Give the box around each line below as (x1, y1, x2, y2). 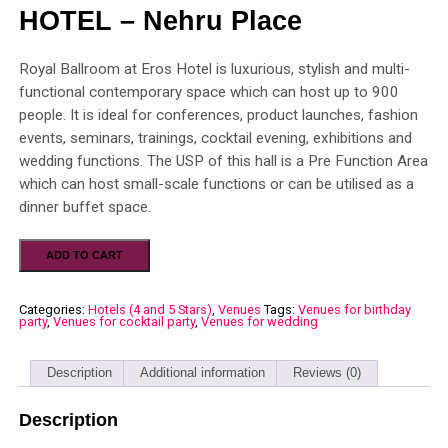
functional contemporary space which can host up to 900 (18, 82, 399, 101)
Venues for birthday (297, 301, 411, 317)
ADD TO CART (45, 248, 123, 261)
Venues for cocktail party (52, 313, 195, 329)
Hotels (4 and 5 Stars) (87, 301, 212, 317)
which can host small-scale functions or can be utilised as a (18, 174, 414, 193)
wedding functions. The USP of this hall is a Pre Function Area (18, 151, 428, 170)
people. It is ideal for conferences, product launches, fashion (18, 105, 418, 124)
